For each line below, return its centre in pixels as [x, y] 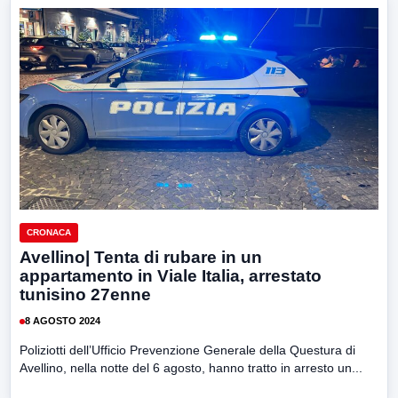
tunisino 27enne [85, 294]
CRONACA [49, 232]
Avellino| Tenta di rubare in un [141, 257]
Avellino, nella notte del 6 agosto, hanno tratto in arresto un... [191, 367]
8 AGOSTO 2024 [63, 321]
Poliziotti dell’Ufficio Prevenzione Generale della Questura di [187, 350]
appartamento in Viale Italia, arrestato [171, 275]
